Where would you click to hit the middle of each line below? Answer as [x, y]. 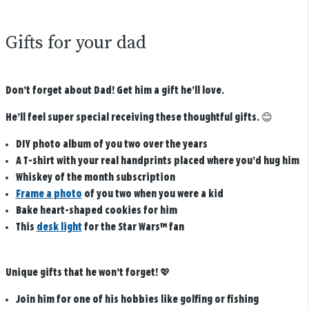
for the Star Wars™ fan [133, 227]
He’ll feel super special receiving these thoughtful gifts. [132, 117]
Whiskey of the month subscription [95, 177]
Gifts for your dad [76, 43]
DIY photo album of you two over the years [111, 144]
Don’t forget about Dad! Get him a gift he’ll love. [114, 90]
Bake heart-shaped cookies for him [96, 210]
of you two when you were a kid [152, 194]
